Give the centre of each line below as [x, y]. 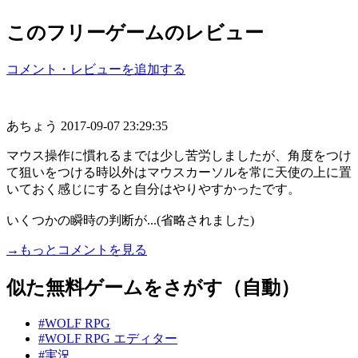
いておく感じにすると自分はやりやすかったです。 [153, 189]
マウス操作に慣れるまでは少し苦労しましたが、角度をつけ [179, 155]
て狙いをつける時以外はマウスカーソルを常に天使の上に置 [179, 172]
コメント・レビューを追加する [96, 69]
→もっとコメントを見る [77, 249]
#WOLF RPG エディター [108, 338]
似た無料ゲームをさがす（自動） [153, 287]
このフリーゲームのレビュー [135, 32]
